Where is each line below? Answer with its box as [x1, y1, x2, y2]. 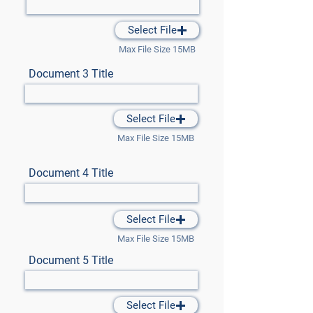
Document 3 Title [29, 67, 113, 80]
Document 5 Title [29, 254, 113, 267]
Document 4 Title [29, 166, 113, 180]
